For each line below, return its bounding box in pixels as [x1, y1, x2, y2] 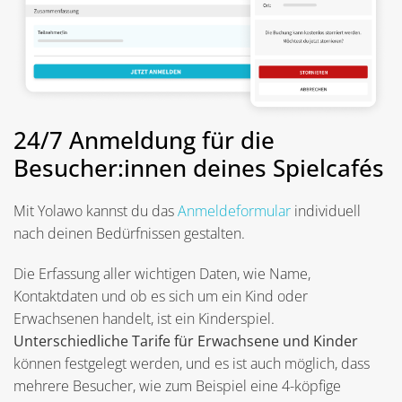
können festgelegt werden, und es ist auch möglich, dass [13, 354, 370, 374]
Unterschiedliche [13, 331, 128, 352]
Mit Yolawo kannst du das [13, 201, 178, 222]
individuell [291, 201, 361, 222]
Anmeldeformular [178, 201, 291, 222]
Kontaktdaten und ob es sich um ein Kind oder [13, 286, 308, 307]
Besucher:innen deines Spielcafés [13, 152, 384, 185]
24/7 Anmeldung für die [13, 124, 275, 157]
